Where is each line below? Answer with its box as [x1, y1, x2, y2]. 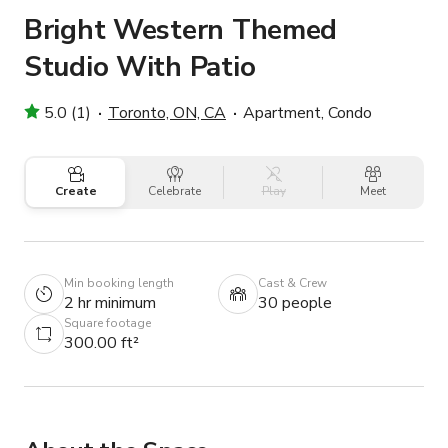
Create [54, 183, 97, 200]
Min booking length [64, 274, 174, 291]
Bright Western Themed [24, 11, 338, 50]
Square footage [64, 314, 151, 331]
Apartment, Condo [243, 102, 372, 125]
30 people [258, 291, 332, 314]
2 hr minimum [64, 291, 156, 314]
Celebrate [148, 183, 201, 200]
